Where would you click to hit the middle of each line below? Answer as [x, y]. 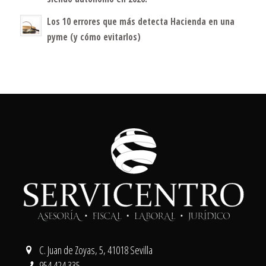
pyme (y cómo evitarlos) [94, 37]
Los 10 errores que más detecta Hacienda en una [140, 21]
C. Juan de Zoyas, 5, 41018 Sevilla [96, 250]
